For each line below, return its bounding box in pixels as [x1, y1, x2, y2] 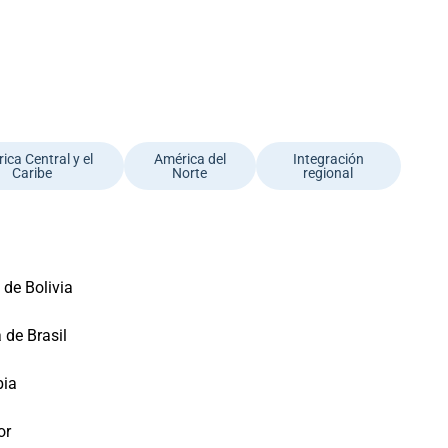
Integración [292, 148, 364, 168]
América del [153, 148, 226, 168]
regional [303, 162, 354, 182]
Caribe [11, 162, 52, 182]
